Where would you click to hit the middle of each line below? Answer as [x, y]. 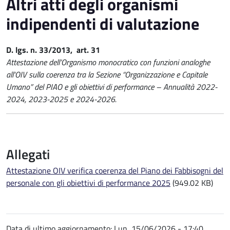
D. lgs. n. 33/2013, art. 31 [53, 50]
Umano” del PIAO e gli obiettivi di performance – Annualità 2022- [112, 87]
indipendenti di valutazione [103, 23]
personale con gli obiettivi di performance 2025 [88, 183]
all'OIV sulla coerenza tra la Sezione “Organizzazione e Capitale [107, 74]
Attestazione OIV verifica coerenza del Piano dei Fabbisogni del [115, 170]
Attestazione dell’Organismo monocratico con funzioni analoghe [108, 62]
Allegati [28, 154]
